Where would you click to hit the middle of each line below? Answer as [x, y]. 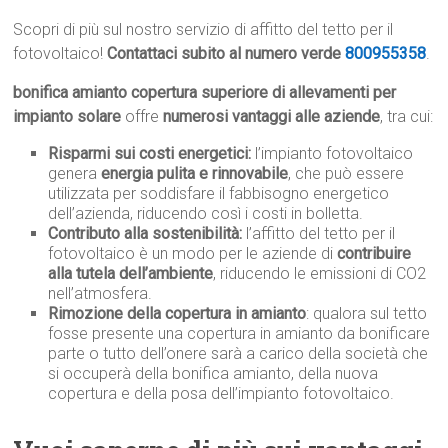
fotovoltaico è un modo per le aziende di [193, 254]
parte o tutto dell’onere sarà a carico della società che [238, 354]
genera [75, 174]
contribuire [374, 254]
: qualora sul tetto [367, 314]
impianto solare [67, 117]
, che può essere [346, 174]
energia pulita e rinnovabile [195, 174]
